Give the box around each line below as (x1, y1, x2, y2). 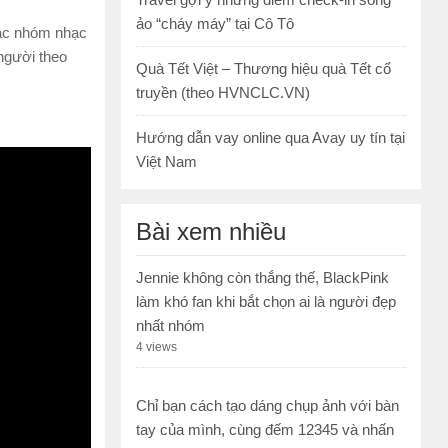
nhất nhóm (136, 317, 205, 335)
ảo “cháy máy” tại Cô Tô (136, 15, 294, 33)
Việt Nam (136, 153, 197, 171)
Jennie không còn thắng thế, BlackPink (136, 269, 389, 287)
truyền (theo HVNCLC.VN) (136, 84, 310, 102)
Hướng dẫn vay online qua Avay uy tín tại (136, 129, 405, 147)
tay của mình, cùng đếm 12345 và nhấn (136, 421, 394, 439)
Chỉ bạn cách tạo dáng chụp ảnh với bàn (136, 397, 399, 415)
